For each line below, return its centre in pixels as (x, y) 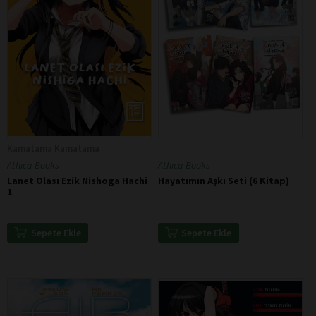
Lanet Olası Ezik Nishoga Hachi (77, 181)
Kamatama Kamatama (53, 149)
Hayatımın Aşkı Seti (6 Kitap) (223, 180)
